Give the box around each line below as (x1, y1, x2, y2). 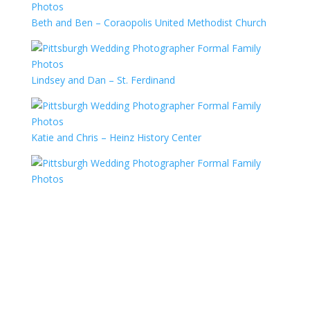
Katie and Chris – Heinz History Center (30, 131, 201, 144)
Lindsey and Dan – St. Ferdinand (30, 73, 175, 86)
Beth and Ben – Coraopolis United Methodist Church (30, 16, 266, 29)
